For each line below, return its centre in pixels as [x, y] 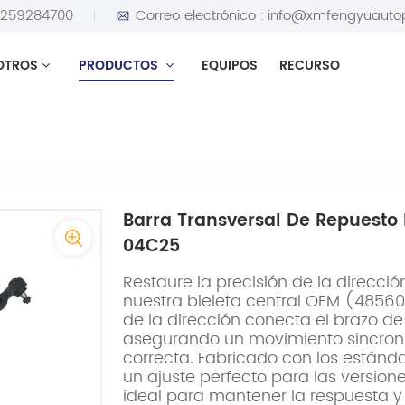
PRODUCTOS [120, 66]
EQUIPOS [230, 66]
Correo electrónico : [200, 15]
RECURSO [309, 66]
